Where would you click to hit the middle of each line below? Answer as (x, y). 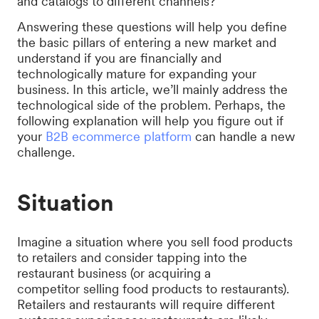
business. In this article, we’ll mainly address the (152, 89)
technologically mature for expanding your (137, 74)
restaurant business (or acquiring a (114, 273)
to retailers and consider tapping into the (132, 257)
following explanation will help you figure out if (150, 121)
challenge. (49, 152)
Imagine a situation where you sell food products (155, 242)
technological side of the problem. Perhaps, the (151, 105)
